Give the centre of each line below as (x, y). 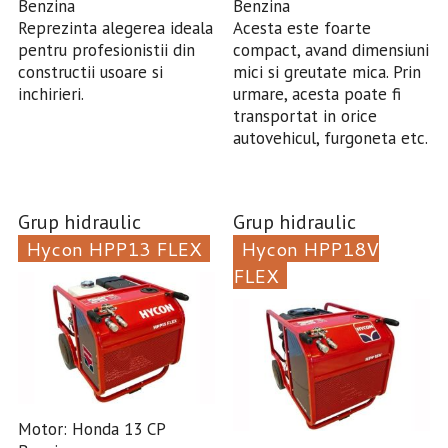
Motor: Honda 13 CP (91, 428)
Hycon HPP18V (309, 249)
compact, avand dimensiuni (330, 50)
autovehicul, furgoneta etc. (330, 138)
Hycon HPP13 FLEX (113, 249)
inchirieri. (50, 94)
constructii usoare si (90, 72)
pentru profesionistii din (106, 50)
